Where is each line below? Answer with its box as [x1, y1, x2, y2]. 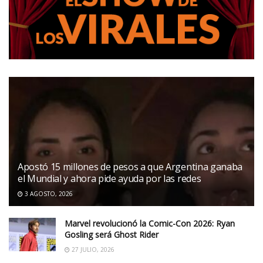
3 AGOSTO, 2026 [23, 189, 73, 198]
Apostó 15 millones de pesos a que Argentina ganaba [18, 160, 242, 173]
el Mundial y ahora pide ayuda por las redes [18, 171, 201, 185]
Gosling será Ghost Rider [65, 228, 159, 240]
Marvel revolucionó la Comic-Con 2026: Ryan [65, 217, 235, 229]
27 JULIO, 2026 [70, 245, 114, 254]
